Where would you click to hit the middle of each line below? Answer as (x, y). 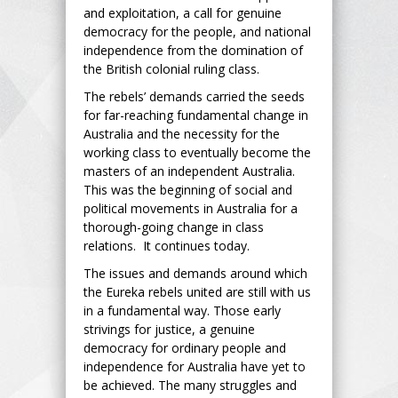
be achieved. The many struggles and (190, 385)
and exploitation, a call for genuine (183, 12)
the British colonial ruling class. (173, 68)
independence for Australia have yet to (195, 366)
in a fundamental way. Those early (182, 310)
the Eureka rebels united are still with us (197, 291)
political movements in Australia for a (191, 208)
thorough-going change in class (174, 227)
